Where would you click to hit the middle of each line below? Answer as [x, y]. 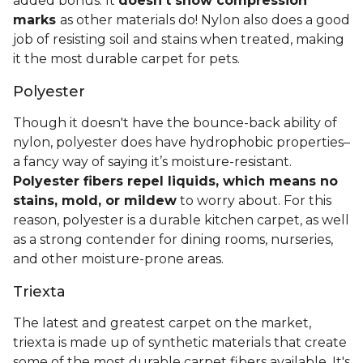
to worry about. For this [254, 201]
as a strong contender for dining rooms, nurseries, [173, 240]
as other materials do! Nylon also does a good [205, 20]
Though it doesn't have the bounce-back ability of [175, 123]
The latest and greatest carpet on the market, [162, 323]
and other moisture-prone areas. [120, 259]
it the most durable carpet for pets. [128, 59]
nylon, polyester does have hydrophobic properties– [181, 143]
